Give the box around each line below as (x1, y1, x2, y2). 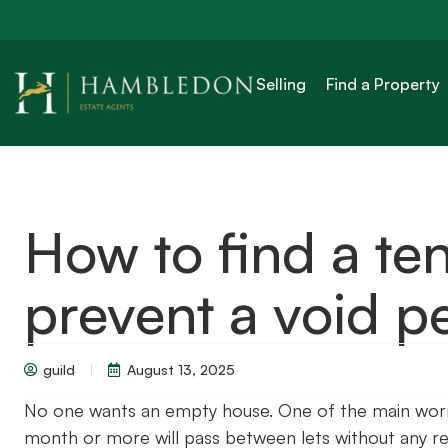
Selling (256, 73, 307, 94)
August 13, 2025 (127, 361, 235, 378)
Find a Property (326, 73, 441, 94)
